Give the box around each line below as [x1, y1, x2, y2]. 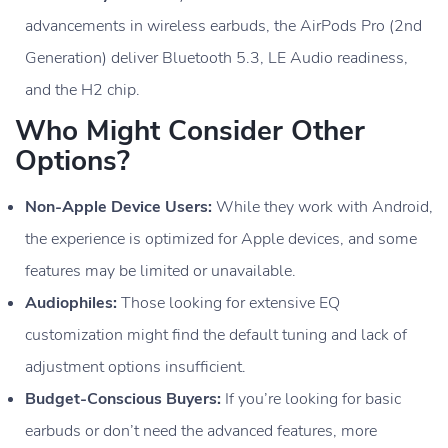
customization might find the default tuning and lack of [25, 323, 407, 346]
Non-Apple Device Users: [25, 195, 212, 218]
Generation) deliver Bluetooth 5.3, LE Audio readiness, [25, 46, 408, 69]
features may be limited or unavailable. [25, 259, 296, 282]
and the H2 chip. [25, 78, 140, 101]
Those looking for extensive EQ [117, 291, 340, 314]
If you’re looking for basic [221, 387, 401, 410]
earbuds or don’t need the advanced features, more [25, 419, 377, 442]
